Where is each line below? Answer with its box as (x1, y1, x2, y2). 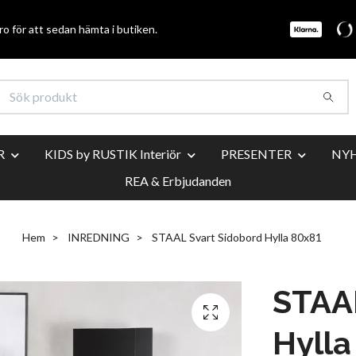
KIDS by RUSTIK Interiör (44, 145, 181, 161)
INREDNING (67, 230, 130, 244)
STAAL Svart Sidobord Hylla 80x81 (149, 230, 322, 244)
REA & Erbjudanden (125, 172, 231, 188)
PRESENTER (221, 145, 292, 161)
